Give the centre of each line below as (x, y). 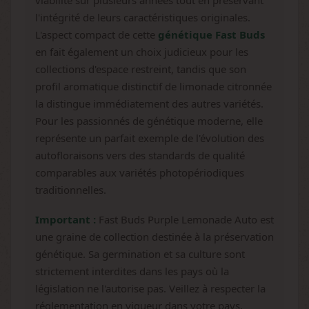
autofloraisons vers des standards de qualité (140, 155)
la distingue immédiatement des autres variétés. (149, 103)
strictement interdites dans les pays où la (132, 271)
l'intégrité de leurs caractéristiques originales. (143, 17)
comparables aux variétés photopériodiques (140, 172)
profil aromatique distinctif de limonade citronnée (153, 86)
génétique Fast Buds (211, 34)
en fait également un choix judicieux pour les (142, 52)
